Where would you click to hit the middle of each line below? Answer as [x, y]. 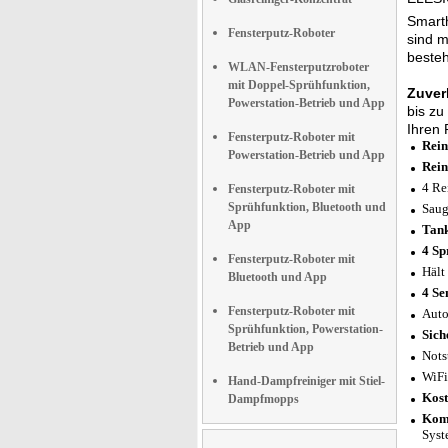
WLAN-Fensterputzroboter [298, 67]
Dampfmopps [263, 399]
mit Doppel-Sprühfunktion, [299, 85]
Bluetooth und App [277, 277]
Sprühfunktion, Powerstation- [305, 329]
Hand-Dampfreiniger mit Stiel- [306, 381]
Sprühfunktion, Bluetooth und [307, 207]
